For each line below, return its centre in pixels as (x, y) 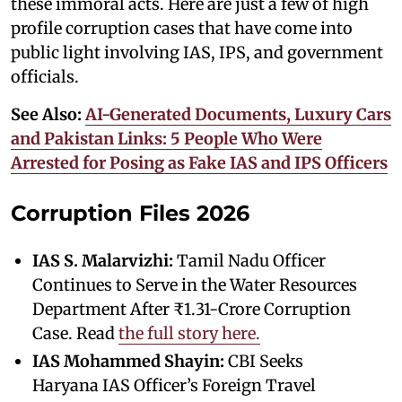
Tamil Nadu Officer (249, 260)
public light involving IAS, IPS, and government (197, 52)
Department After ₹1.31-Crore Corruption (192, 309)
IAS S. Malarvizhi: (103, 260)
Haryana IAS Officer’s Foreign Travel (174, 385)
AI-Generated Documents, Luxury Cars (238, 114)
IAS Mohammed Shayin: (128, 361)
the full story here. (189, 333)
